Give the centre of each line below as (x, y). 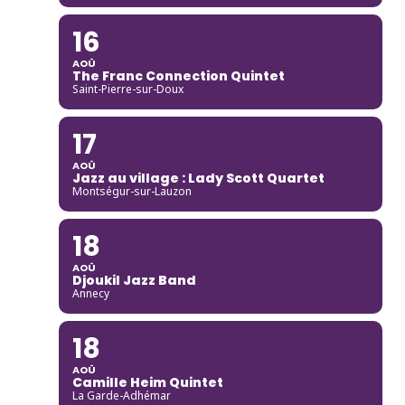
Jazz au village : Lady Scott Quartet (198, 178)
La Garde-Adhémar (121, 395)
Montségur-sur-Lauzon (132, 191)
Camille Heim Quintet (147, 382)
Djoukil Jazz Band (134, 280)
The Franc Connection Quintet (178, 75)
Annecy (90, 293)
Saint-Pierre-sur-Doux (127, 89)
